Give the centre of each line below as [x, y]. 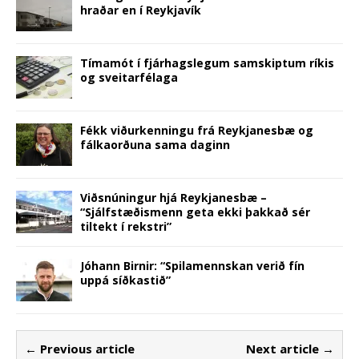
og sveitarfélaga [129, 77]
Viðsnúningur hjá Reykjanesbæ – [173, 197]
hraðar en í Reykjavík [141, 10]
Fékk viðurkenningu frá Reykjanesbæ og [197, 130]
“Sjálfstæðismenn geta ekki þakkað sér [195, 212]
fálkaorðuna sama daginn [155, 144]
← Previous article [80, 348]
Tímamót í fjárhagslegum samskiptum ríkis [207, 63]
